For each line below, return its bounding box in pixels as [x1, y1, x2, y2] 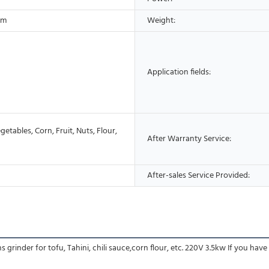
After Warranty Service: [147, 131, 231, 146]
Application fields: [147, 65, 211, 79]
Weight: [147, 13, 175, 28]
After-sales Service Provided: [147, 168, 250, 183]
